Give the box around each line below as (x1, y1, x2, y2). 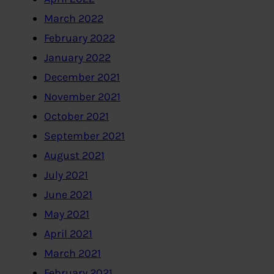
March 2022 (44, 12, 103, 26)
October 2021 (44, 109, 109, 124)
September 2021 (44, 129, 125, 143)
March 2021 (44, 246, 101, 261)
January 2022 (44, 51, 111, 65)
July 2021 (44, 168, 88, 182)
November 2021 (44, 90, 120, 104)
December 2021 (44, 70, 120, 84)
